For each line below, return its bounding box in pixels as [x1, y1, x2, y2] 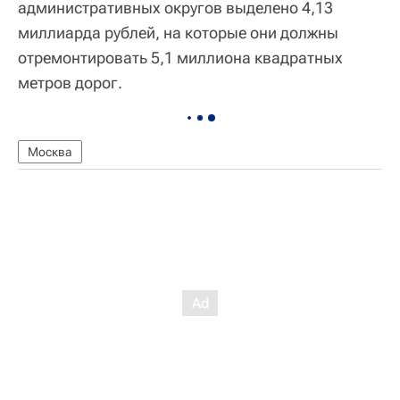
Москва [28, 145, 72, 160]
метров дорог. [18, 73, 122, 93]
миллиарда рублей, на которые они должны [18, 23, 338, 43]
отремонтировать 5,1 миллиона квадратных [18, 48, 343, 68]
